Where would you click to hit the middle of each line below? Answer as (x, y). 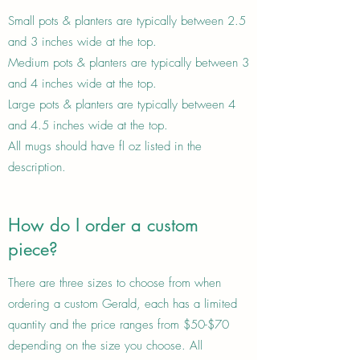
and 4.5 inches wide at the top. (88, 125)
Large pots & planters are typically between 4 (122, 104)
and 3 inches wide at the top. (82, 41)
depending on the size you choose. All (105, 345)
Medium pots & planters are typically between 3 (129, 62)
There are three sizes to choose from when (115, 282)
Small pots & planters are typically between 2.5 (127, 20)
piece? (33, 249)
